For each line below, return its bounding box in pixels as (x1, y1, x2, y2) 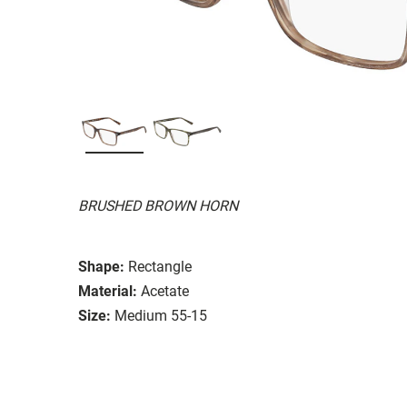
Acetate (141, 282, 189, 300)
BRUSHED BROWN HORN (78, 196, 238, 214)
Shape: (78, 257, 124, 275)
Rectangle (128, 257, 192, 275)
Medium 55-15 (114, 306, 207, 324)
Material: (78, 282, 137, 300)
